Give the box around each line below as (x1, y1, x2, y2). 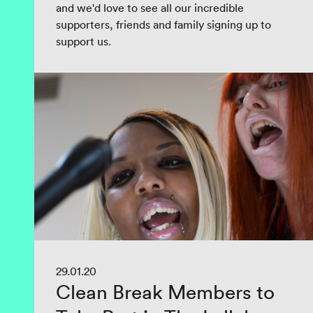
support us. (56, 34, 111, 48)
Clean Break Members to (56, 279, 275, 305)
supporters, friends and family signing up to (56, 17, 271, 31)
